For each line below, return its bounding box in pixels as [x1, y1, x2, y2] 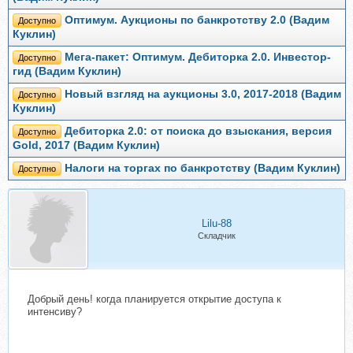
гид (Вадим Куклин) [13, 65, 121, 78]
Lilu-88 [201, 217, 232, 230]
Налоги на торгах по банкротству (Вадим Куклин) [65, 162, 340, 175]
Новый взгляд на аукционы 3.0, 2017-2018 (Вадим [65, 88, 341, 101]
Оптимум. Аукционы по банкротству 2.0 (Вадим [65, 14, 329, 27]
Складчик [197, 231, 236, 241]
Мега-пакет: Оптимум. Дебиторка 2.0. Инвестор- [65, 51, 331, 64]
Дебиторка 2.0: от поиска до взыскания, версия [65, 125, 332, 138]
